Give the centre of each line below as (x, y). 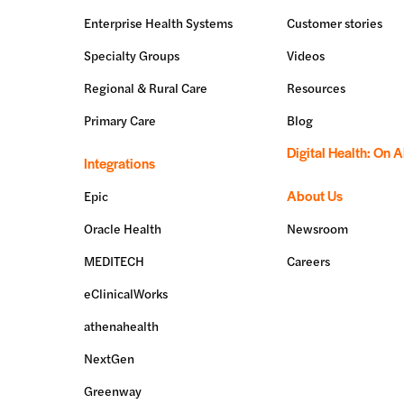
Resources (316, 87)
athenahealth (122, 325)
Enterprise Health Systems (159, 22)
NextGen (110, 358)
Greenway (113, 390)
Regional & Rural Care (146, 87)
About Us (314, 195)
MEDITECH (115, 260)
